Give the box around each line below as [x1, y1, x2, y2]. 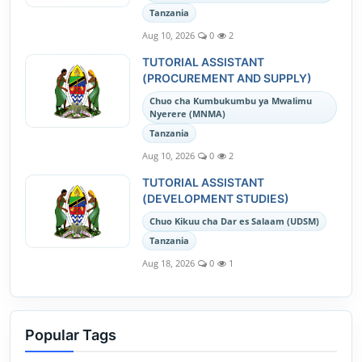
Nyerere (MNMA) [149, 107, 225, 120]
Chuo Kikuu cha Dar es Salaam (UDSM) [149, 215, 319, 227]
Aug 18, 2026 [142, 257, 195, 269]
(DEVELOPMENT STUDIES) [142, 192, 289, 205]
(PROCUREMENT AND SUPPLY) [142, 71, 312, 85]
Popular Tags [25, 326, 116, 343]
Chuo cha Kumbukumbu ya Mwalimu [149, 95, 312, 107]
